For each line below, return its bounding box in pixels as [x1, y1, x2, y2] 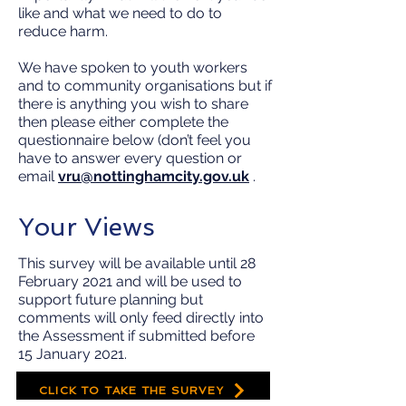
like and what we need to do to [18, 5, 222, 22]
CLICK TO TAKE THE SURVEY [39, 384, 224, 397]
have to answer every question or [18, 150, 242, 167]
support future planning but [18, 291, 203, 308]
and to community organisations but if [18, 77, 272, 94]
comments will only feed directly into [18, 309, 264, 326]
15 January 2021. [18, 345, 127, 362]
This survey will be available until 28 [18, 255, 256, 272]
